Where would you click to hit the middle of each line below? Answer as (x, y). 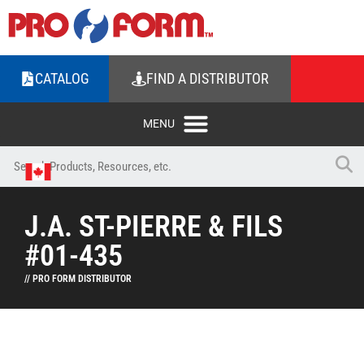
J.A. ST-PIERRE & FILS (154, 227)
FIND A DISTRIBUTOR (207, 78)
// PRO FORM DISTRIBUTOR (78, 279)
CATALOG (62, 78)
